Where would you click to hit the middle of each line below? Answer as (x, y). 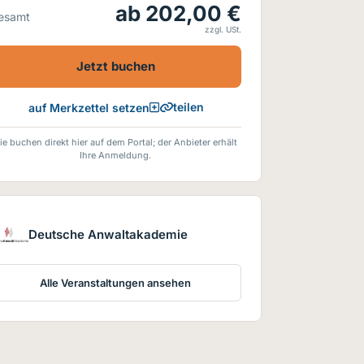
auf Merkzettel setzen (89, 107)
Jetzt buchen (115, 66)
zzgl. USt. (223, 29)
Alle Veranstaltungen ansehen (115, 283)
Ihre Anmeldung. (115, 155)
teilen (188, 107)
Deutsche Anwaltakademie (108, 234)
